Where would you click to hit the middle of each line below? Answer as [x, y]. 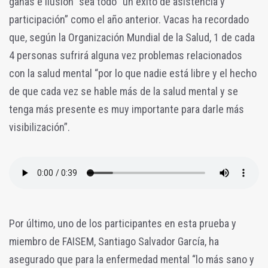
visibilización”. [39, 127]
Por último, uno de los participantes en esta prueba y [123, 223]
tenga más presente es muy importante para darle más [127, 109]
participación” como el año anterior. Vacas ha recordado [129, 19]
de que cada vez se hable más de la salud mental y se [124, 91]
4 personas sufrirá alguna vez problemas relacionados [126, 55]
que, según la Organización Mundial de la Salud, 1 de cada [132, 37]
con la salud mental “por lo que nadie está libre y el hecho [133, 73]
